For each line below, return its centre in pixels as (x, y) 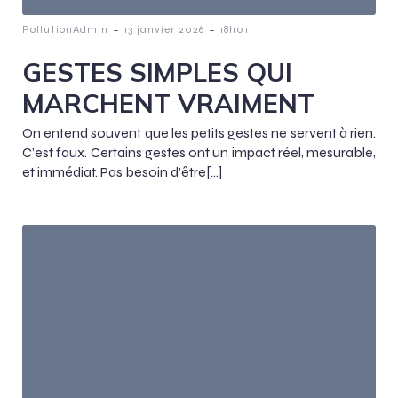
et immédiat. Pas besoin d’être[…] (122, 171)
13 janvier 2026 (164, 29)
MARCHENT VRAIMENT (168, 103)
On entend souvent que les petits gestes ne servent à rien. (199, 132)
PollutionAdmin (65, 29)
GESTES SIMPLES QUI (157, 72)
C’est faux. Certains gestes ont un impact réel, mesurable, (199, 152)
